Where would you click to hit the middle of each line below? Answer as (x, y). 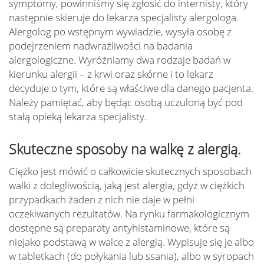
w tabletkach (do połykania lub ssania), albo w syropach (131, 256)
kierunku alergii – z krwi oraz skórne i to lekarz (111, 74)
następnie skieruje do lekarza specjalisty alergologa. (124, 17)
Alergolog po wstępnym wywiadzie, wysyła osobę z (120, 32)
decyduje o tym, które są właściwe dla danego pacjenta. (131, 88)
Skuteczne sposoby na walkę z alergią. (125, 149)
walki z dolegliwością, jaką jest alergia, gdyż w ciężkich (127, 185)
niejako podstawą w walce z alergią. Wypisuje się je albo (131, 242)
